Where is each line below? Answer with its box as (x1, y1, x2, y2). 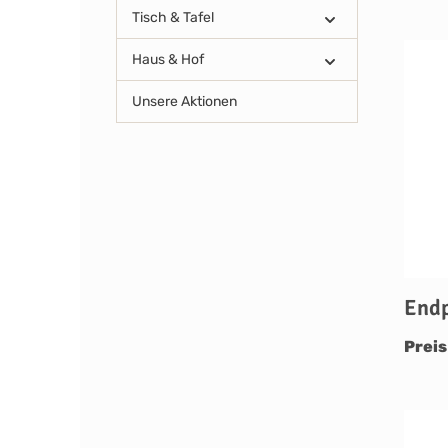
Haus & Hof (132, 51, 204, 68)
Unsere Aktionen (132, 93, 237, 110)
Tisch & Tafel (132, 9, 214, 26)
